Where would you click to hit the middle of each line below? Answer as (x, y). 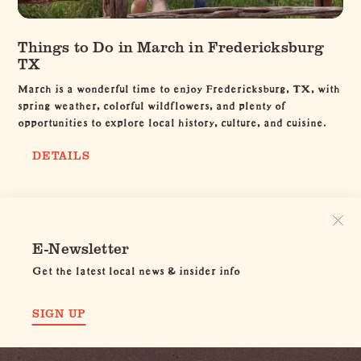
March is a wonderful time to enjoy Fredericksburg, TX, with (179, 86)
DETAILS (61, 155)
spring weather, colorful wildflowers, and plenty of (152, 103)
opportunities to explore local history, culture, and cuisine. (172, 120)
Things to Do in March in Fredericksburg (171, 46)
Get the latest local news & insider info (136, 268)
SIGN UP (59, 313)
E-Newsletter (81, 247)
